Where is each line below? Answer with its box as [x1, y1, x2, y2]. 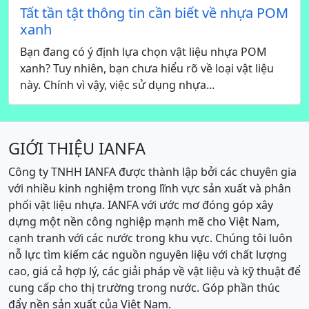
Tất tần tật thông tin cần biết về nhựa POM [20, 3, 288, 22]
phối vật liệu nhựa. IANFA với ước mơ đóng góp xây [8, 197, 273, 212]
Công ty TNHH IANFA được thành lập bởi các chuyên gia [8, 163, 297, 179]
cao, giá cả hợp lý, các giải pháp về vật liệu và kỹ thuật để [8, 263, 301, 279]
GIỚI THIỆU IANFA [8, 137, 146, 159]
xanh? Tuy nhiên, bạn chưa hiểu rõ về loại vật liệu [20, 60, 274, 76]
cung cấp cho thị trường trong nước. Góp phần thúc [8, 279, 280, 295]
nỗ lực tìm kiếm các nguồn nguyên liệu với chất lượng [8, 246, 287, 262]
